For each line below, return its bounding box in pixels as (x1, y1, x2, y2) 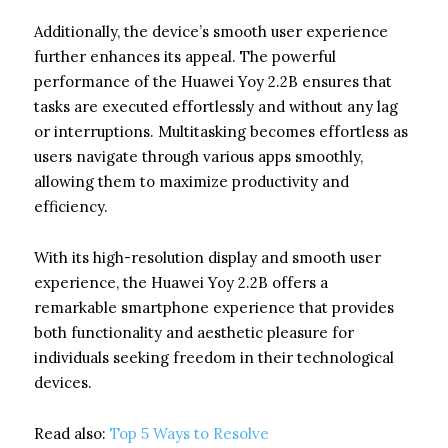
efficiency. (34, 196, 108, 216)
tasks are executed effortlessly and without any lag (34, 96, 398, 116)
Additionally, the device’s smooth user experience (34, 21, 388, 41)
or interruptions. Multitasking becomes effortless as (34, 121, 408, 141)
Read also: (34, 423, 110, 443)
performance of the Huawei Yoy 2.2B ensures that (34, 71, 392, 91)
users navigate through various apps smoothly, (34, 146, 363, 166)
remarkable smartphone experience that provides (34, 297, 394, 317)
